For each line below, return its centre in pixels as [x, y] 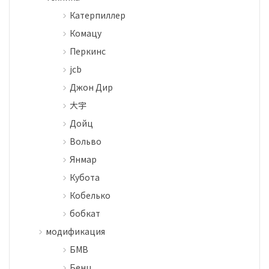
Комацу [86, 33]
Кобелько [90, 195]
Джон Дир [91, 87]
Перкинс [88, 51]
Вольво [86, 141]
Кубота [85, 177]
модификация [75, 231]
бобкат [85, 213]
